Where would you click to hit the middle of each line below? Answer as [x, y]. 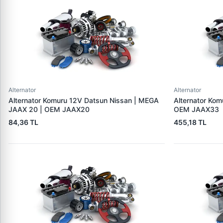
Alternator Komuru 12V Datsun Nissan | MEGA [84, 100]
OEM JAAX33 [196, 109]
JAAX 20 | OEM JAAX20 [49, 109]
